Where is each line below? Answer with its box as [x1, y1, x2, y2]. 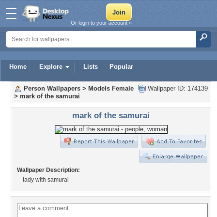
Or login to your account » [71, 20, 132, 26]
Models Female [88, 85, 134, 92]
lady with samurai [23, 176, 69, 183]
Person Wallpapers [24, 85, 80, 92]
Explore [39, 63, 62, 70]
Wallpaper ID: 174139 [146, 85, 208, 92]
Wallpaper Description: [17, 167, 80, 173]
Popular [109, 63, 133, 70]
